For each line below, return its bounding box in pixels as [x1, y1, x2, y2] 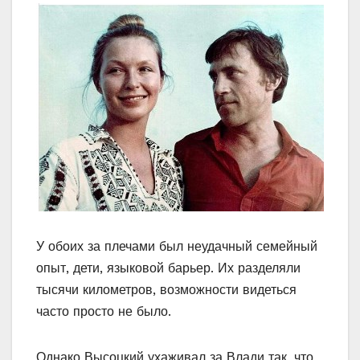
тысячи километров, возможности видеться [36, 282, 297, 298]
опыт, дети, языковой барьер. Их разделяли [36, 260, 301, 276]
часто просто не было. [36, 304, 171, 320]
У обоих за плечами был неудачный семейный [36, 239, 317, 255]
